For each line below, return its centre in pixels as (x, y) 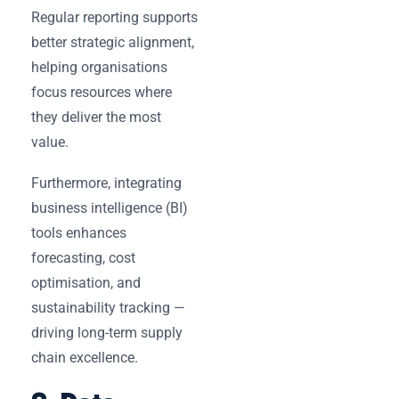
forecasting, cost (83, 257)
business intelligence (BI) (110, 208)
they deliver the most (96, 117)
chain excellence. (85, 357)
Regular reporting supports (114, 17)
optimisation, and (86, 282)
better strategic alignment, (113, 42)
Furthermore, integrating (106, 183)
